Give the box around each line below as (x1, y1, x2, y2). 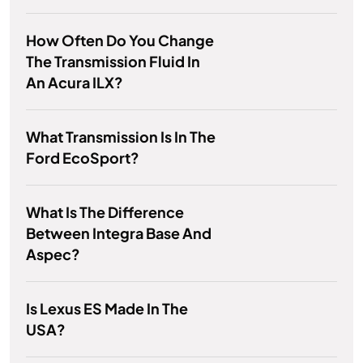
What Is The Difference (26, 203, 184, 222)
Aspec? (26, 245, 80, 264)
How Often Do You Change (26, 31, 214, 50)
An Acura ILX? (26, 73, 123, 92)
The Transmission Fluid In (26, 52, 200, 71)
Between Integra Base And (26, 224, 211, 243)
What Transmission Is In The (26, 127, 216, 147)
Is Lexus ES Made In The (26, 299, 188, 318)
